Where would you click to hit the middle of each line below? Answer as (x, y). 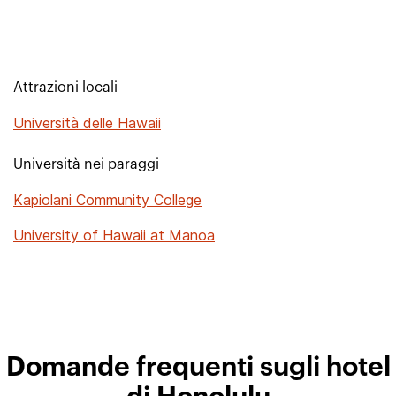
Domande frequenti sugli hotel (198, 368)
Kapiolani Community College (107, 200)
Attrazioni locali (65, 88)
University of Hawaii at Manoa (114, 235)
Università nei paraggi (86, 164)
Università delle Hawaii (87, 123)
